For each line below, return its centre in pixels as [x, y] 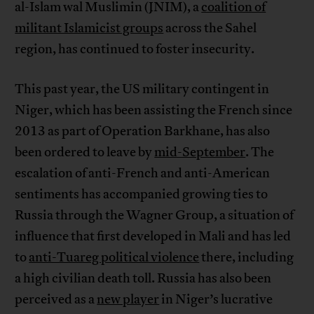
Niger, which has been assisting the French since [154, 110]
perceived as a [56, 300]
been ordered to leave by [85, 152]
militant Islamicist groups [89, 28]
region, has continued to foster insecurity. [136, 49]
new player [128, 300]
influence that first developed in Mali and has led [153, 237]
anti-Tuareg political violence [114, 258]
